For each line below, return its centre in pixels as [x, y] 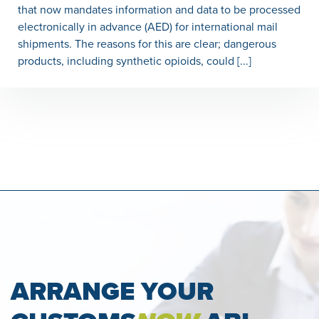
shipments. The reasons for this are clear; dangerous [147, 44]
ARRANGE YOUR [112, 292]
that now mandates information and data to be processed [159, 10]
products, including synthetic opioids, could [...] [135, 61]
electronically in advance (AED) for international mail [148, 27]
